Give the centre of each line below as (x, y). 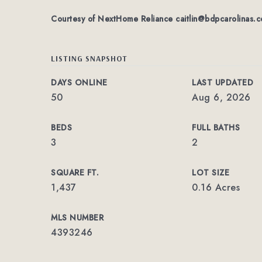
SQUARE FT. (75, 173)
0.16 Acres (216, 187)
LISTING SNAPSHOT (89, 58)
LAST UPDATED (223, 82)
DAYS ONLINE (79, 82)
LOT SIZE (211, 173)
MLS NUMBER (77, 218)
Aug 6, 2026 (221, 97)
